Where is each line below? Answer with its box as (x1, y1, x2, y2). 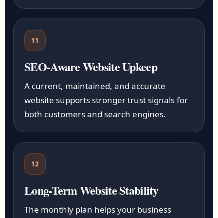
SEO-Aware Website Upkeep (24, 58, 157, 75)
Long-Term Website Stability (24, 182, 159, 199)
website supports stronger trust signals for (24, 94, 188, 106)
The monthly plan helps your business (24, 204, 172, 215)
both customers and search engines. (24, 109, 166, 120)
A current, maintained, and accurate (24, 80, 166, 91)
